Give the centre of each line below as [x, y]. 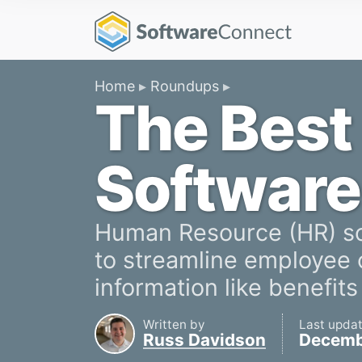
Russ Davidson [204, 340]
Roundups [185, 86]
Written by [174, 324]
